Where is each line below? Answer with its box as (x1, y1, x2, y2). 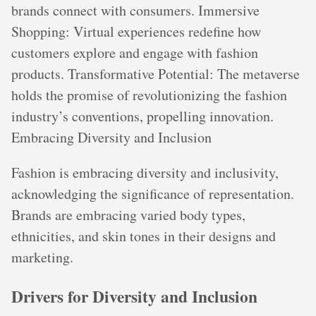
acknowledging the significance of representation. (11, 183, 294, 203)
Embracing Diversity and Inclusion (11, 127, 212, 147)
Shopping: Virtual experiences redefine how (11, 21, 261, 41)
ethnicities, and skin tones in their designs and (11, 226, 276, 245)
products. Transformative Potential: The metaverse (11, 63, 300, 83)
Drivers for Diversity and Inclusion (11, 284, 257, 309)
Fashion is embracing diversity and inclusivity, (11, 162, 279, 182)
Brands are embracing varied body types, (11, 205, 245, 224)
